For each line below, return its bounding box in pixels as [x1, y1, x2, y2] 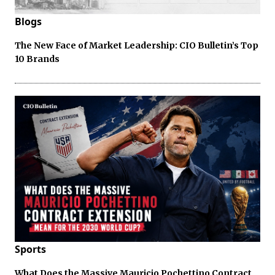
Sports [15, 242, 46, 256]
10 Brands [15, 53, 60, 64]
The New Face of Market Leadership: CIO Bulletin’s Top [15, 39, 258, 51]
